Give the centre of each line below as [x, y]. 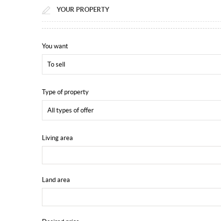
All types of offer [70, 110]
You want [55, 46]
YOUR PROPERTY [83, 10]
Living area [57, 138]
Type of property [65, 92]
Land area [56, 180]
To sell [56, 65]
